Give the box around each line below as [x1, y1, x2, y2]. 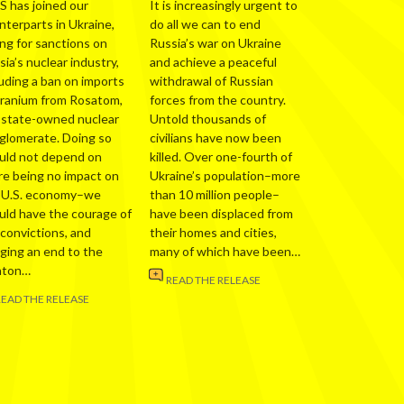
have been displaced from [150, 206, 293, 222]
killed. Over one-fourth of [150, 149, 292, 165]
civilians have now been [150, 130, 281, 146]
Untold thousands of [150, 111, 266, 127]
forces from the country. [150, 92, 286, 108]
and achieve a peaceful [150, 54, 277, 70]
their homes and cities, [150, 225, 277, 241]
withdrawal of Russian [150, 73, 273, 89]
